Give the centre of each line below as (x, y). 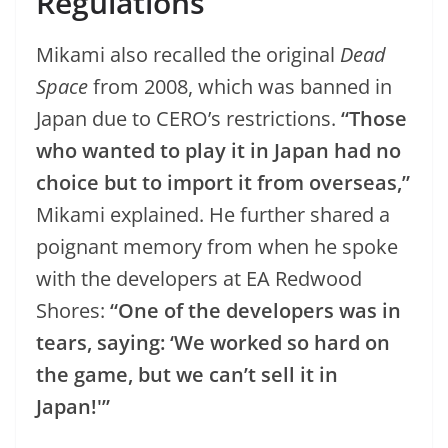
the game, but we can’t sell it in (187, 374)
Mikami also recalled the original (188, 54)
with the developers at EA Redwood (199, 278)
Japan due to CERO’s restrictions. (186, 118)
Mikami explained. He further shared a (213, 214)
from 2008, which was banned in (240, 86)
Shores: (70, 310)
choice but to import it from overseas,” (223, 182)
